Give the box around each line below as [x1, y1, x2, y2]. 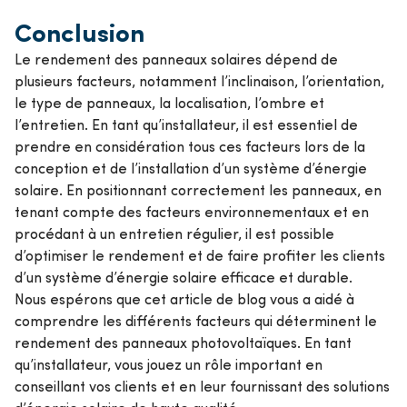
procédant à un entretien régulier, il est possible [15, 223, 334, 243]
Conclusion [15, 13, 144, 49]
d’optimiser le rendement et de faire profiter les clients [15, 244, 385, 264]
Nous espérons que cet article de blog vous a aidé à [15, 288, 354, 308]
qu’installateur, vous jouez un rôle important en [15, 353, 323, 373]
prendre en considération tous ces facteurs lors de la [15, 135, 365, 155]
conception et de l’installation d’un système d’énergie [15, 157, 367, 177]
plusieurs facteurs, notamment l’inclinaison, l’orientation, [15, 70, 384, 90]
